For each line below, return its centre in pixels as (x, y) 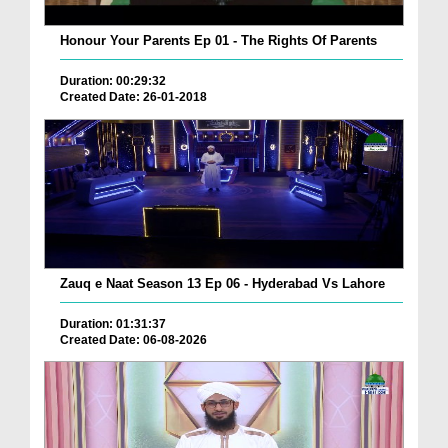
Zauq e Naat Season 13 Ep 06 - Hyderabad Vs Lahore (222, 283)
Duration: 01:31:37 (113, 323)
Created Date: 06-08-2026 (133, 339)
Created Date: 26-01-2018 (133, 97)
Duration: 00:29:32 (113, 81)
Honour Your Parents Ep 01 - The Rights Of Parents (218, 41)
